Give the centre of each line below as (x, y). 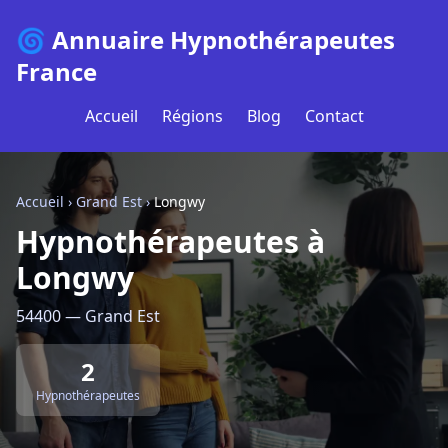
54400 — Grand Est (88, 316)
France (56, 71)
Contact (334, 116)
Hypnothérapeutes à (170, 241)
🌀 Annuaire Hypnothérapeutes (205, 39)
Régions (192, 116)
